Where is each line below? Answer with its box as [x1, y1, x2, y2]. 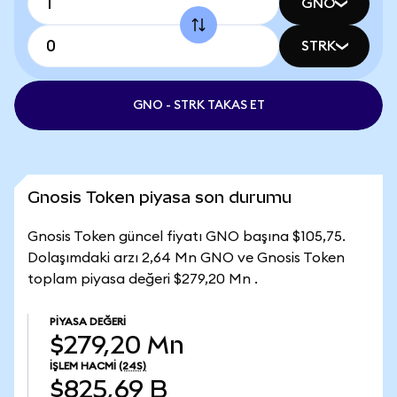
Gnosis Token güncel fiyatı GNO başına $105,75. [27, 230, 346, 244]
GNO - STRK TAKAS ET [132, 99, 265, 112]
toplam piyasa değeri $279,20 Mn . [27, 272, 258, 286]
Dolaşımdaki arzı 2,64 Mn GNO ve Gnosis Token [27, 251, 345, 265]
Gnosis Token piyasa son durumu [27, 188, 292, 206]
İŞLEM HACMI [50, 361, 116, 371]
